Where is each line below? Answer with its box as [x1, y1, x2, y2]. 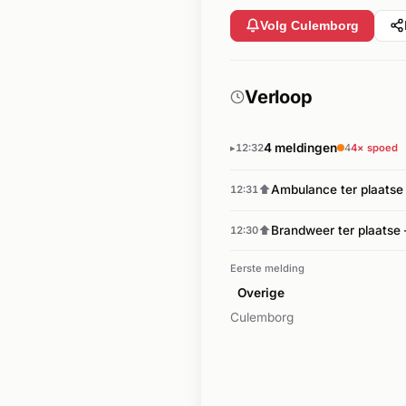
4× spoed [351, 140, 398, 154]
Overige [237, 285, 285, 301]
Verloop [245, 86, 313, 109]
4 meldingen [264, 140, 337, 155]
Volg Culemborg [260, 18, 359, 33]
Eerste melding [230, 262, 304, 275]
